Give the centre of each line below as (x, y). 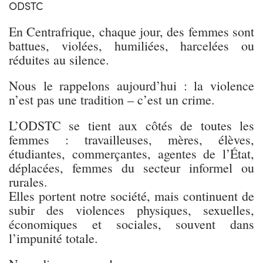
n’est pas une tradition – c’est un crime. (112, 99)
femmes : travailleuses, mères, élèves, (131, 139)
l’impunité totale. (53, 238)
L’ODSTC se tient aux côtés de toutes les (131, 125)
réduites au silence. (59, 59)
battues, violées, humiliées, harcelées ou (131, 45)
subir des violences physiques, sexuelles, (131, 210)
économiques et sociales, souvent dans (131, 224)
